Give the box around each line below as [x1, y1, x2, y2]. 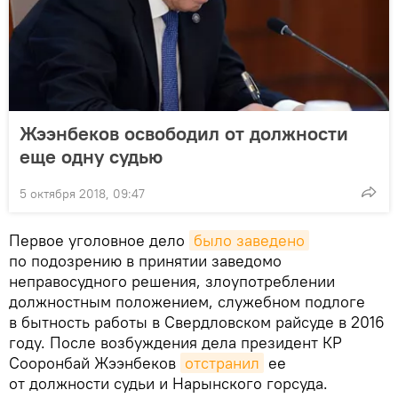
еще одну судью [20, 143, 163, 169]
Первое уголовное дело [9, 229, 189, 251]
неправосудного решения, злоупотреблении [9, 270, 335, 291]
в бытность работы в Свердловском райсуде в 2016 [9, 311, 385, 332]
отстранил [185, 352, 259, 373]
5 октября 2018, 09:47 [20, 185, 145, 202]
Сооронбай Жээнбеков [9, 352, 180, 373]
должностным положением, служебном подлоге [9, 291, 365, 312]
